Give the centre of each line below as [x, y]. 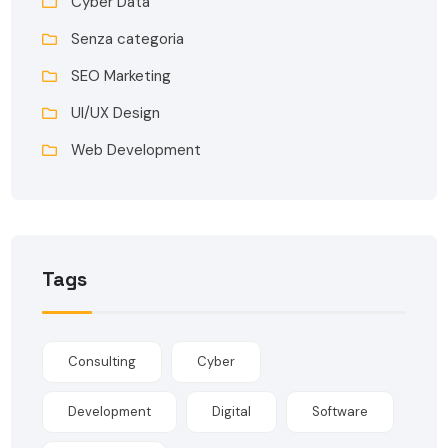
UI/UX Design [116, 112]
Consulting [102, 361]
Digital [232, 411]
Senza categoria [128, 38]
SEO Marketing [121, 75]
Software [340, 411]
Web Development [136, 149]
